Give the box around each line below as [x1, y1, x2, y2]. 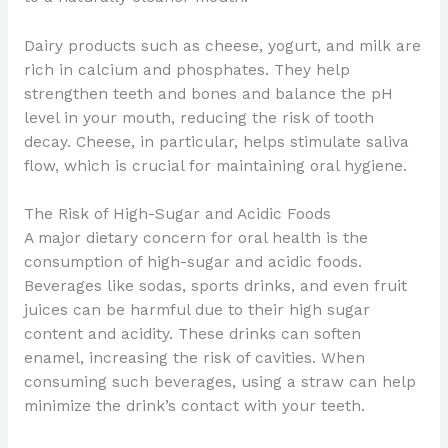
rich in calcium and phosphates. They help [23, 60, 350, 79]
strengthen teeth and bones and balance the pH [23, 84, 393, 103]
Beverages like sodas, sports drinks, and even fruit [23, 277, 407, 296]
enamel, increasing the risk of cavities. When [23, 349, 365, 368]
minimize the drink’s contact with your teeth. [23, 397, 365, 416]
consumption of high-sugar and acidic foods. [23, 253, 362, 272]
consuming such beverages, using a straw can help [23, 373, 416, 392]
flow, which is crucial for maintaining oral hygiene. [23, 156, 407, 175]
